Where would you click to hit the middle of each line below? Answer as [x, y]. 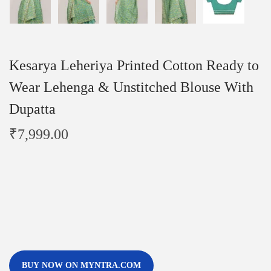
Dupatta [32, 109]
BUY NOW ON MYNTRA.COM [81, 265]
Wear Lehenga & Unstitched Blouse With [131, 87]
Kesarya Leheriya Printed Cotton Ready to [134, 65]
